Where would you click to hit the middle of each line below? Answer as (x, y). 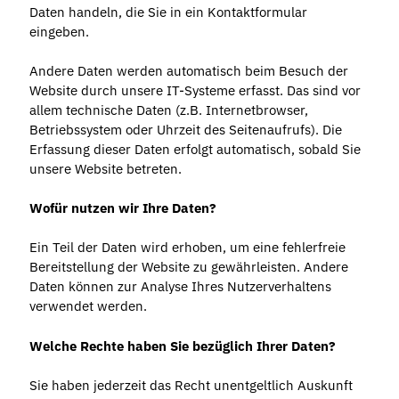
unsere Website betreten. (105, 169)
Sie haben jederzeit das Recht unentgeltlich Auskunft (191, 385)
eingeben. (59, 32)
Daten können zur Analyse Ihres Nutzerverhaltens (180, 287)
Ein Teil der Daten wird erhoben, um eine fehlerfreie (187, 248)
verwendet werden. (88, 306)
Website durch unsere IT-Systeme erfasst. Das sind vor (195, 91)
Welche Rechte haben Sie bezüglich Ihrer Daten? (182, 346)
